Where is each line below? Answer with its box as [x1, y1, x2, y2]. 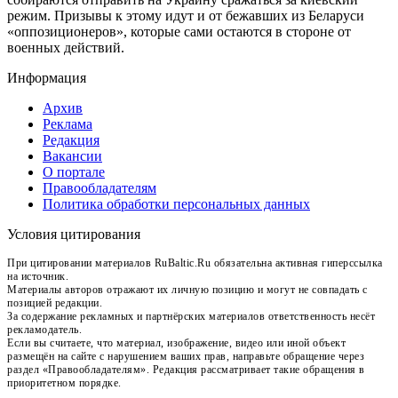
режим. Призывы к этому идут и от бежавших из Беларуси [7, 7, 364, 23]
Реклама [43, 115, 92, 131]
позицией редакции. [7, 296, 102, 309]
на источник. [7, 269, 68, 283]
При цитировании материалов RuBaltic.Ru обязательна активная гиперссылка [7, 256, 383, 269]
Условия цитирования [7, 226, 140, 242]
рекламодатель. [7, 322, 82, 336]
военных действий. [7, 39, 124, 55]
